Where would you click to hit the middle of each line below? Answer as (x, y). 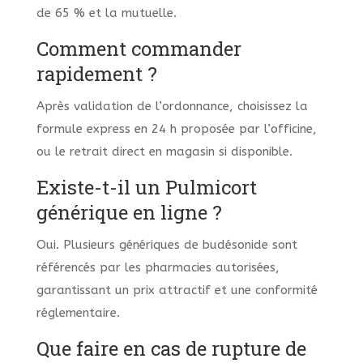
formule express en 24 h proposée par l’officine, (176, 129)
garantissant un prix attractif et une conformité (177, 290)
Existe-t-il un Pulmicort (146, 188)
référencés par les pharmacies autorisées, (158, 268)
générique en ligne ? (129, 213)
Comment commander (139, 49)
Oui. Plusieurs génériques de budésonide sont (167, 245)
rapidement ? (96, 74)
